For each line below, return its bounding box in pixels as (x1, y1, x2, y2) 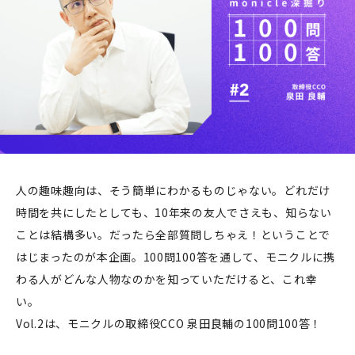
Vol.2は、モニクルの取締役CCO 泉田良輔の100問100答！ (16, 315, 323, 331)
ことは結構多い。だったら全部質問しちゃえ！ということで (16, 226, 330, 242)
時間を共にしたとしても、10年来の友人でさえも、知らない (16, 204, 332, 220)
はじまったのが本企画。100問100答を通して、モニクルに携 (16, 248, 336, 265)
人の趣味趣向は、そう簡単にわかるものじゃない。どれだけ (16, 181, 330, 198)
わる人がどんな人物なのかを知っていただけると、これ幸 (16, 270, 318, 287)
